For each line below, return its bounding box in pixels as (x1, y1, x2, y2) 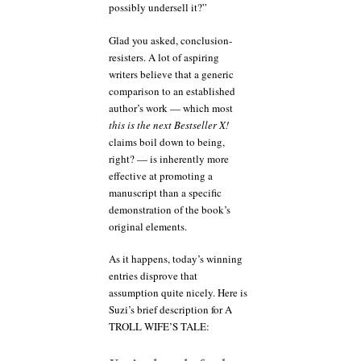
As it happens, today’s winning (109, 251, 243, 267)
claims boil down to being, (109, 134, 225, 149)
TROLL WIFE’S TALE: (109, 319, 210, 334)
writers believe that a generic (109, 66, 234, 81)
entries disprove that (109, 268, 197, 284)
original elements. (109, 218, 187, 234)
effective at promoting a (109, 168, 213, 183)
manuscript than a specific (109, 185, 222, 200)
